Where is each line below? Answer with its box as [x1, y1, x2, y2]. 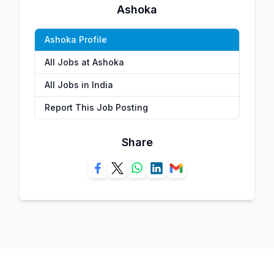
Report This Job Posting [45, 102, 148, 113]
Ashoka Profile [45, 34, 107, 45]
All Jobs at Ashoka [45, 57, 124, 67]
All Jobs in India [45, 80, 113, 90]
